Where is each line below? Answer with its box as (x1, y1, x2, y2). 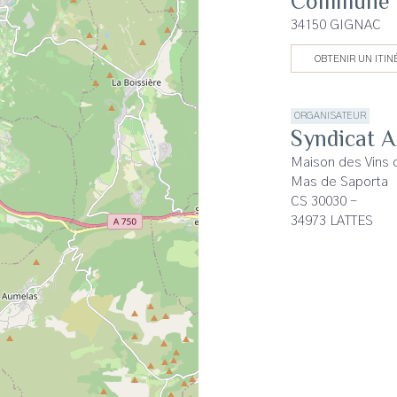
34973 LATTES (291, 214, 373, 228)
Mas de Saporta (291, 175, 388, 189)
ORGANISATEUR (294, 111, 366, 121)
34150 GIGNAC (291, 19, 381, 32)
